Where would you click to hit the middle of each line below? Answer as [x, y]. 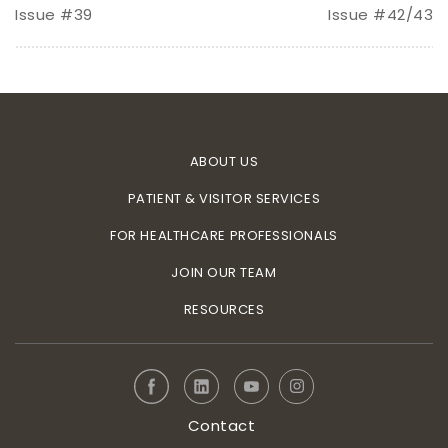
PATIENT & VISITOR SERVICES [224, 198]
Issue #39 [54, 14]
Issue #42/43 [380, 14]
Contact [221, 425]
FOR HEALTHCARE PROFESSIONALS [224, 235]
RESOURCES [224, 309]
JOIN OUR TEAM [224, 272]
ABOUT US [224, 161]
